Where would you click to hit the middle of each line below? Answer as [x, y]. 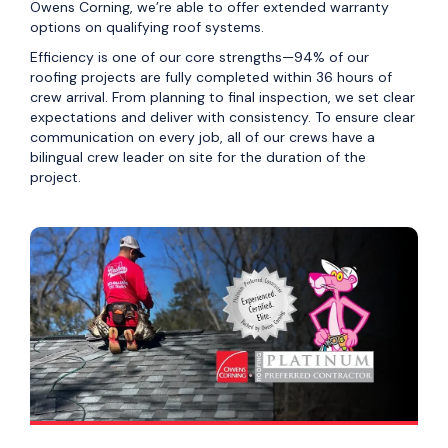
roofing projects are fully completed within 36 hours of [211, 77]
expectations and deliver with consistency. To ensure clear [222, 117]
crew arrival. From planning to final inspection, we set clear [222, 97]
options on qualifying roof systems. [147, 27]
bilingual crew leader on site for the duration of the [198, 157]
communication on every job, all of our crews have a [202, 137]
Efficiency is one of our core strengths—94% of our [199, 57]
